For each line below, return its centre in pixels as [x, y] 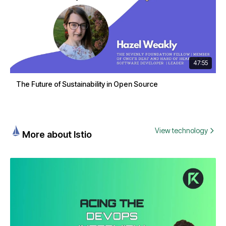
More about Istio [57, 134]
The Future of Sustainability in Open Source [87, 84]
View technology [181, 130]
